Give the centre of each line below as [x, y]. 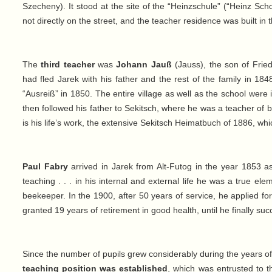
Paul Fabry [45, 167]
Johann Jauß [144, 65]
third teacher [68, 65]
